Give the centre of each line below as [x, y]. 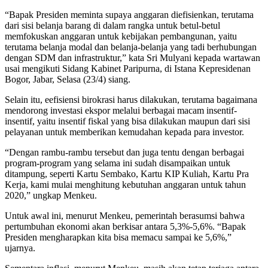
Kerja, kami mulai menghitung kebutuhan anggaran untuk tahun [125, 184]
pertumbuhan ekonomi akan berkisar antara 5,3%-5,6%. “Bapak [125, 226]
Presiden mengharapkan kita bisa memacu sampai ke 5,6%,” [118, 237]
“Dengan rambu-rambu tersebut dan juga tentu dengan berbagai [124, 152]
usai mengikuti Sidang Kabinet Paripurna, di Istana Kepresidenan [128, 68]
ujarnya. [20, 248]
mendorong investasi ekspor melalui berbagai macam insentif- [121, 110]
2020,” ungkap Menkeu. [51, 195]
